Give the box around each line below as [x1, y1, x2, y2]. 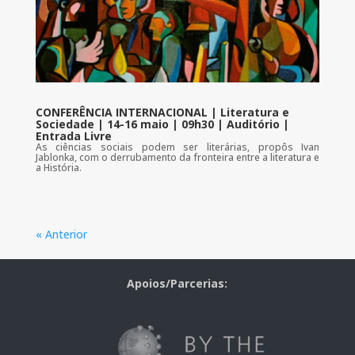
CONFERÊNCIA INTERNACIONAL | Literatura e [35, 104, 289, 120]
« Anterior [35, 226, 87, 242]
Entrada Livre [35, 128, 112, 143]
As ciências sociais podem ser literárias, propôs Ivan [35, 139, 320, 154]
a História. [35, 160, 82, 174]
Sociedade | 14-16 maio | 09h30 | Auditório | [35, 116, 289, 132]
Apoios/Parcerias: [127, 275, 228, 291]
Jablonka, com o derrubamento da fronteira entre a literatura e [35, 150, 320, 164]
